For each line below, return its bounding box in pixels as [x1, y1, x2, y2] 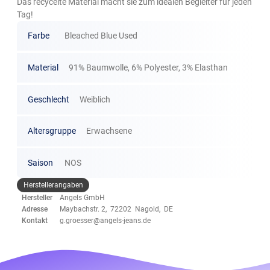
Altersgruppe [27, 126, 76, 136]
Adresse [22, 205, 48, 214]
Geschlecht [27, 94, 69, 104]
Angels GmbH [60, 193, 105, 202]
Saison [27, 158, 53, 168]
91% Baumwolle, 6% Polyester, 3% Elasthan [69, 63, 228, 73]
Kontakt [22, 216, 48, 225]
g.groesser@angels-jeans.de [60, 216, 151, 225]
